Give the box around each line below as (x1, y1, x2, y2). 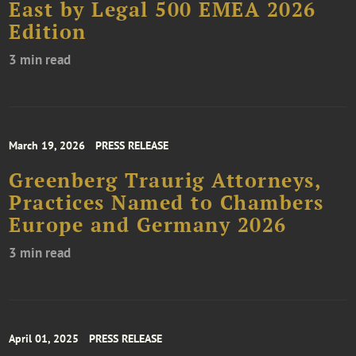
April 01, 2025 (9, 331, 79, 346)
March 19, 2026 (9, 137, 86, 153)
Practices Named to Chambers (9, 189, 324, 215)
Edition (9, 18, 87, 44)
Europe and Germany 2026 (9, 211, 287, 238)
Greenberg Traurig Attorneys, (9, 167, 322, 193)
